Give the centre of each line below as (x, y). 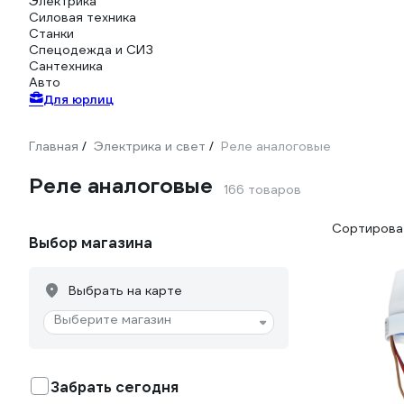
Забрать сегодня (115, 387)
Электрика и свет (150, 146)
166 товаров (262, 189)
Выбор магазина (91, 243)
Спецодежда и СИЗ (91, 50)
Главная (54, 146)
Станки (51, 33)
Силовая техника (83, 17)
